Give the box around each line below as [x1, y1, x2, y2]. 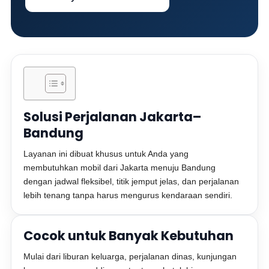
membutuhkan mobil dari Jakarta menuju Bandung [23, 163, 216, 172]
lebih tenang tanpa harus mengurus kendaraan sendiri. [23, 190, 233, 200]
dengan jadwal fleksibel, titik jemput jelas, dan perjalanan [23, 177, 240, 186]
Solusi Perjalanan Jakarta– [23, 108, 202, 125]
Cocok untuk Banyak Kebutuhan [23, 227, 234, 244]
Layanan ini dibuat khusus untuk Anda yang [23, 149, 189, 159]
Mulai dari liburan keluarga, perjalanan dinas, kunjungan [23, 252, 237, 261]
